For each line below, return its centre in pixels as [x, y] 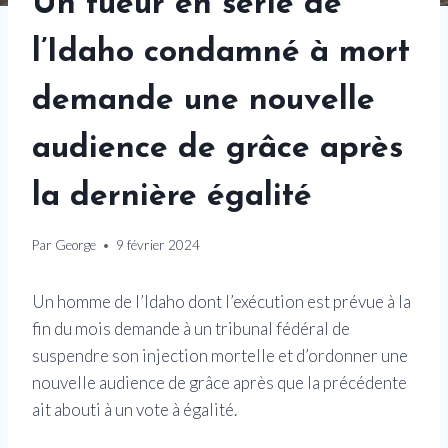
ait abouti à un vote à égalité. [134, 410]
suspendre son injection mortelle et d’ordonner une [220, 356]
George [76, 245]
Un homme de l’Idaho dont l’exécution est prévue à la [221, 302]
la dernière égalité [172, 197]
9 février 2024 [158, 245]
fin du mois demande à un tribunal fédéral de [191, 329]
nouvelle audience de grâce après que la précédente [219, 383]
